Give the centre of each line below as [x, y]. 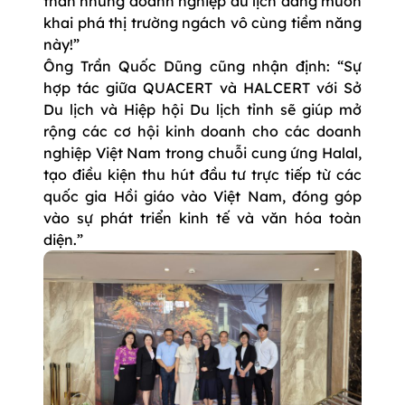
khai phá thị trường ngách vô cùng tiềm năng [202, 22]
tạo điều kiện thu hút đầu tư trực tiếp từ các [202, 174]
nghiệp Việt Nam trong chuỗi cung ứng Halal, [202, 152]
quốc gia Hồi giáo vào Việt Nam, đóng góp [202, 196]
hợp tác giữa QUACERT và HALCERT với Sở [202, 87]
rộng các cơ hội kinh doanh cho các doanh [202, 131]
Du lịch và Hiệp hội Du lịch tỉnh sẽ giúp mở [202, 109]
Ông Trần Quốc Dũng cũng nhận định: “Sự [202, 66]
